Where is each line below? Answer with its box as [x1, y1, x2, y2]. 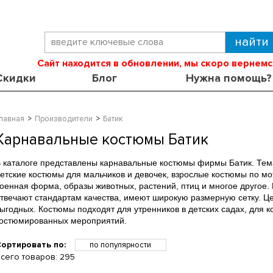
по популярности [90, 239, 152, 250]
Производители [35, 113, 93, 124]
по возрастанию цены [80, 252, 161, 262]
